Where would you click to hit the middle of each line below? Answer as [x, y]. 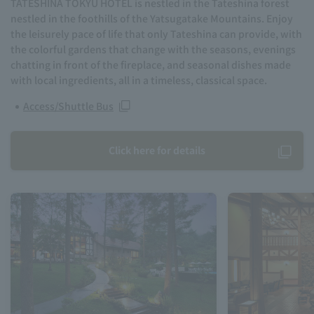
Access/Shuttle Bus [68, 106]
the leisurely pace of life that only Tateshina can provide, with [156, 34]
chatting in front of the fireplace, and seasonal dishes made [151, 65]
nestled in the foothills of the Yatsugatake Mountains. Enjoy [152, 19]
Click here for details [157, 150]
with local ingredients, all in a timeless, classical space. [139, 80]
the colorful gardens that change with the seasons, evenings [153, 49]
